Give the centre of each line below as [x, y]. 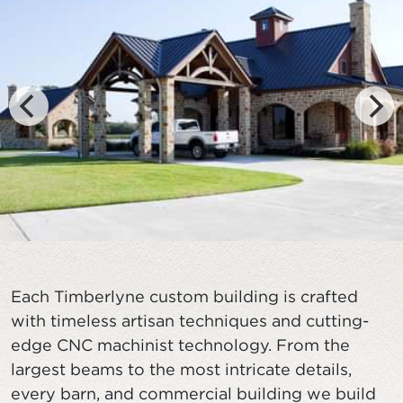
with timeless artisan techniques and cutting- [190, 321]
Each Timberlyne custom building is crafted [184, 296]
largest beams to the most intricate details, [181, 369]
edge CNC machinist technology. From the [180, 345]
